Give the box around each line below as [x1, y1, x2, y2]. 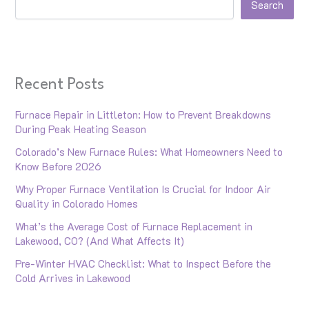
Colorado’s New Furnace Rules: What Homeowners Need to [15, 145, 283, 159]
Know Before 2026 [15, 159, 102, 173]
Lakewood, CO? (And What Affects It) [15, 234, 185, 248]
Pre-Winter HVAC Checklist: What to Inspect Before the [15, 257, 272, 270]
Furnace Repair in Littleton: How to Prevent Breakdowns [15, 108, 272, 121]
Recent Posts [15, 77, 105, 93]
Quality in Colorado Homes [15, 197, 139, 210]
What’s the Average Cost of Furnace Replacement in [15, 219, 253, 233]
